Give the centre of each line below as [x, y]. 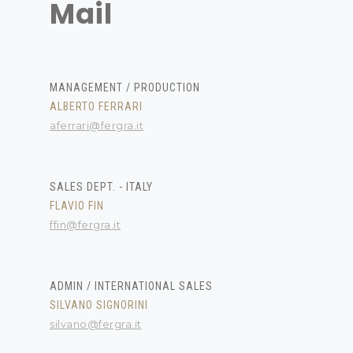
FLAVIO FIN [77, 206]
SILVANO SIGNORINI [99, 305]
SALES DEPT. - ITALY [101, 187]
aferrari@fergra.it [97, 125]
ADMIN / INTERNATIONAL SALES [131, 286]
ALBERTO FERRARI [96, 106]
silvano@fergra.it [96, 324]
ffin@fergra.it [85, 225]
